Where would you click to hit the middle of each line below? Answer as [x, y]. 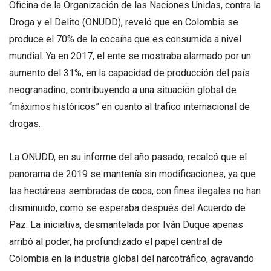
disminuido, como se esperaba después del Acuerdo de [127, 207]
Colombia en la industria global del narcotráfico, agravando [132, 258]
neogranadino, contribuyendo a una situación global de [123, 90]
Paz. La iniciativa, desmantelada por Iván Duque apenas [126, 224]
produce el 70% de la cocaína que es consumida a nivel [125, 39]
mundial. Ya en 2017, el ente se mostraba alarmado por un [130, 56]
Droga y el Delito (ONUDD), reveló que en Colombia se [124, 22]
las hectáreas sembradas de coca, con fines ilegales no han [135, 191]
